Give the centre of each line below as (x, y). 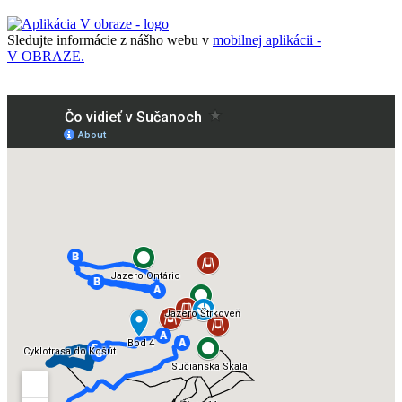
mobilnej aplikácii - (267, 39)
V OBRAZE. (46, 56)
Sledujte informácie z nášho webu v (110, 39)
